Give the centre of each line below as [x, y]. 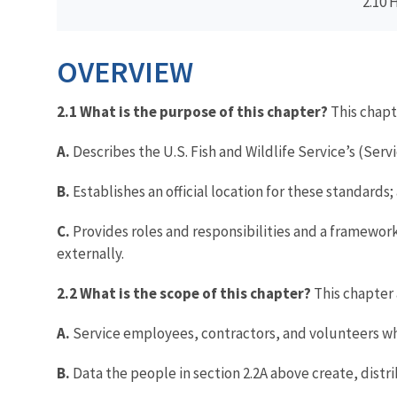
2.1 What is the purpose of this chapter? [192, 111]
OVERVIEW [125, 71]
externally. [90, 253]
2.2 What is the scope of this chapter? [185, 293]
